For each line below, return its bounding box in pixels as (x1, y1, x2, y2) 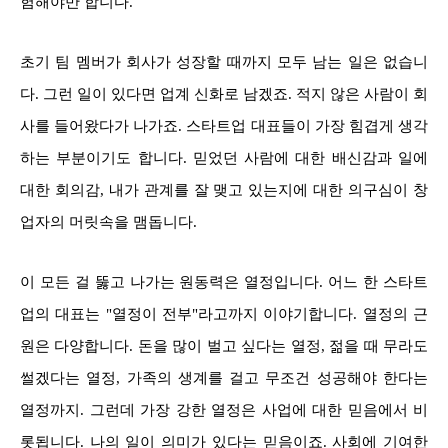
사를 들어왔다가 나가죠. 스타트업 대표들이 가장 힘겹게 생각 (20, 117, 428, 134)
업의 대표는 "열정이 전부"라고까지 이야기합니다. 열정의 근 (20, 305, 428, 322)
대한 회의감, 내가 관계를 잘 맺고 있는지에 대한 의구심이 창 (20, 181, 428, 198)
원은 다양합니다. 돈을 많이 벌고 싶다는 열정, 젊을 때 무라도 (20, 337, 428, 354)
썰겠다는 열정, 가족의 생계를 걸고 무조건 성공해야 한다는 (20, 369, 428, 386)
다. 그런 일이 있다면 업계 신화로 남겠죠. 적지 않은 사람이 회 (20, 85, 428, 102)
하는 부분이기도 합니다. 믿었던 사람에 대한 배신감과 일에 (20, 149, 428, 166)
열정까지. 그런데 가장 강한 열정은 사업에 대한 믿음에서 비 (20, 401, 428, 418)
